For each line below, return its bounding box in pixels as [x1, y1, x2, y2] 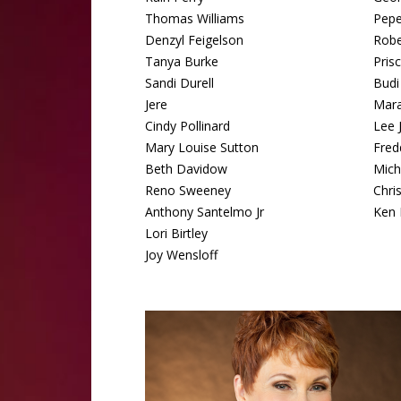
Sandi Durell [145, 74, 214, 91]
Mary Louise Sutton [145, 139, 259, 156]
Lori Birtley [145, 225, 208, 242]
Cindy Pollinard [145, 117, 230, 134]
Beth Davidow [145, 160, 227, 177]
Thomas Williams [145, 10, 244, 27]
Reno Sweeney [145, 182, 231, 199]
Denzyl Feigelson [145, 31, 243, 48]
